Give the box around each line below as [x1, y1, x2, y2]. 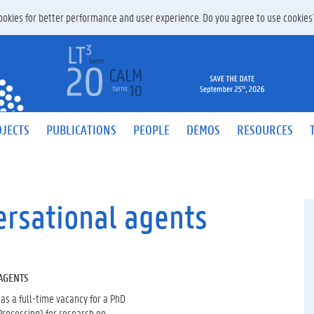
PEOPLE [133, 121, 170, 138]
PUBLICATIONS [46, 121, 116, 138]
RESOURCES [237, 121, 293, 138]
